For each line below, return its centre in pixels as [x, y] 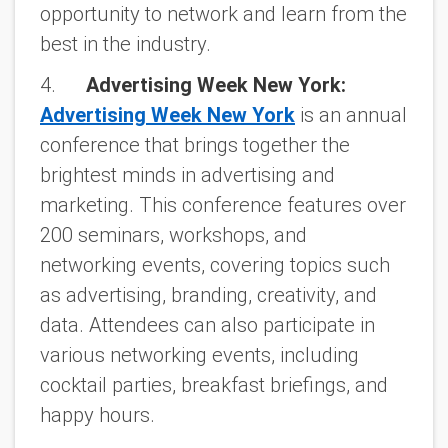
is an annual [351, 114]
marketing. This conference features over [223, 204]
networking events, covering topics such [215, 264]
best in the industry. [125, 43]
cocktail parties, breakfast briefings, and [214, 384]
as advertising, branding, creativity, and [208, 294]
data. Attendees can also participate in [207, 324]
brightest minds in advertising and [187, 174]
